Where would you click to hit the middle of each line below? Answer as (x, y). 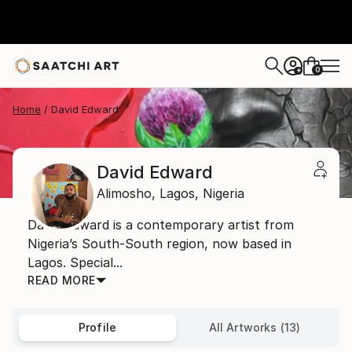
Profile (97, 327)
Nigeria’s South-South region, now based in (159, 244)
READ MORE (62, 280)
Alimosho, (126, 193)
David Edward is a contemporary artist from (161, 225)
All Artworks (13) (255, 327)
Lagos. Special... (75, 262)
